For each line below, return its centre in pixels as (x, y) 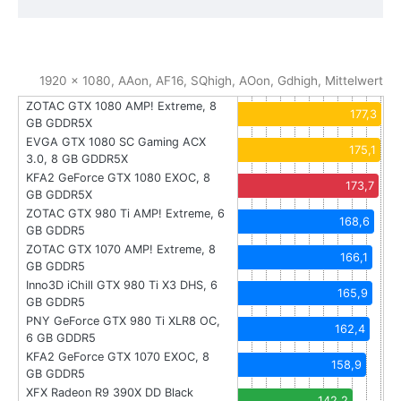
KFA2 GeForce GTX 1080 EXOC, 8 (118, 177)
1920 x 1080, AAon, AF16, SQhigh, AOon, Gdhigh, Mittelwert (211, 80)
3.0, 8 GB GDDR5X (77, 158)
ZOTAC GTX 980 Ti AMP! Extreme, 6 (125, 213)
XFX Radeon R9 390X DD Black (110, 392)
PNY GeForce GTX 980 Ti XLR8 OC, (123, 320)
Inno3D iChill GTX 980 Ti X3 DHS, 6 (122, 285)
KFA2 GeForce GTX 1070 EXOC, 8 (118, 356)
